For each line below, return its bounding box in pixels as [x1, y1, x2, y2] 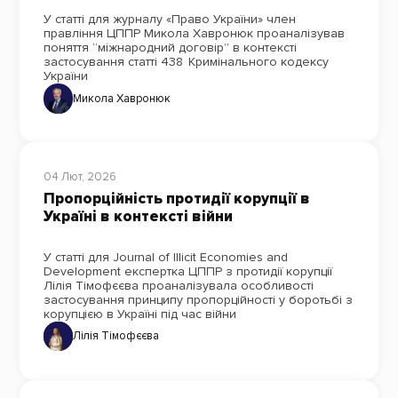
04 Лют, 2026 [43, 169, 116, 184]
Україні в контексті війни [43, 207, 233, 227]
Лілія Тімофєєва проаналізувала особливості [43, 277, 314, 293]
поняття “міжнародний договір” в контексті [43, 40, 297, 56]
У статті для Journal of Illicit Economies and [43, 249, 288, 265]
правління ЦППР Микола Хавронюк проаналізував [43, 26, 345, 42]
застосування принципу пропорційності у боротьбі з [43, 291, 353, 307]
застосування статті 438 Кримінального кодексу [43, 54, 329, 70]
